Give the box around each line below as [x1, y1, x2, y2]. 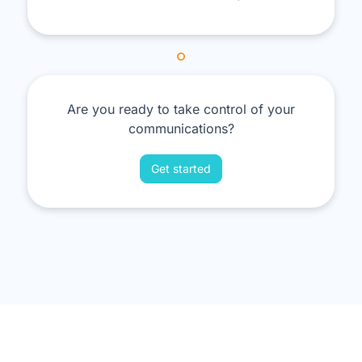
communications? [128, 120, 234, 137]
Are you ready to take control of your [67, 100, 295, 117]
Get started [151, 161, 211, 175]
